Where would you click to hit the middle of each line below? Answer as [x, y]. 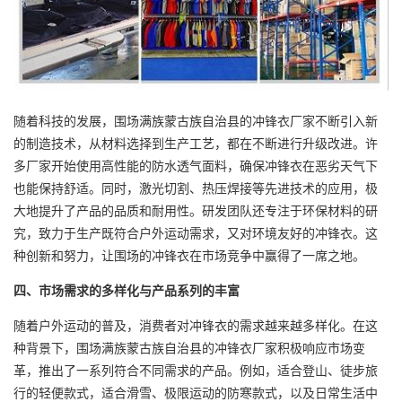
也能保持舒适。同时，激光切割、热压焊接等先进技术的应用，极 [196, 188]
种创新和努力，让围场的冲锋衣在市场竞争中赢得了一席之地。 [189, 255]
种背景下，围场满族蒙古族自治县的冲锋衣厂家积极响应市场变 [189, 348]
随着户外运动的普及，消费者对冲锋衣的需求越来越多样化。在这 [196, 325]
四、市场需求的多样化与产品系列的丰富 [127, 290]
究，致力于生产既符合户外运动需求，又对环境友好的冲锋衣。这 [196, 233]
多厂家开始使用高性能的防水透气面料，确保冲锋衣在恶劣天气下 [196, 166]
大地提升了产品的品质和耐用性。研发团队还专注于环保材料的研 [196, 210]
